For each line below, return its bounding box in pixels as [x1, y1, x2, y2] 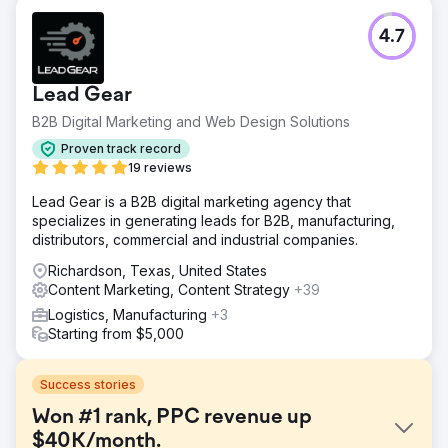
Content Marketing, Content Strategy [48, 280, 294, 298]
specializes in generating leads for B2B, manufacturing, [32, 211, 395, 229]
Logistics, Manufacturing [48, 305, 211, 323]
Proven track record [61, 141, 181, 157]
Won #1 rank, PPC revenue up [32, 406, 312, 429]
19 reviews [128, 159, 192, 175]
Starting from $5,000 [48, 324, 184, 342]
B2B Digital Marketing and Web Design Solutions [32, 112, 350, 130]
